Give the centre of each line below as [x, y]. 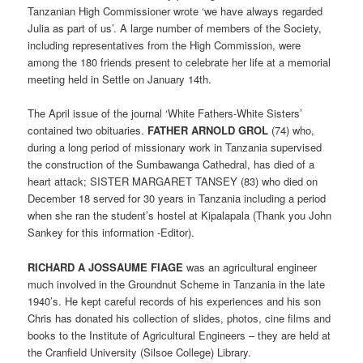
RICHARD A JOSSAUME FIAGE [106, 267]
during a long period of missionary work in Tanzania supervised [175, 147]
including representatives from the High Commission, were [164, 45]
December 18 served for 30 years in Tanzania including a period [177, 199]
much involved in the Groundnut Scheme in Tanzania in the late [177, 284]
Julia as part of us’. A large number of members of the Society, [175, 28]
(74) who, [292, 130]
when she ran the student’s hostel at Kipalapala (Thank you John [180, 216]
